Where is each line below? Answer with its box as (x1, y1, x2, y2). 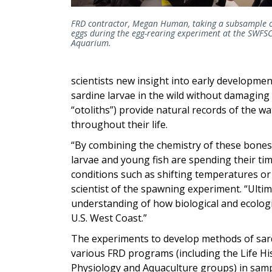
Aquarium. (71, 37, 111, 49)
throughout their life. (71, 117, 168, 131)
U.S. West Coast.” (71, 211, 147, 225)
